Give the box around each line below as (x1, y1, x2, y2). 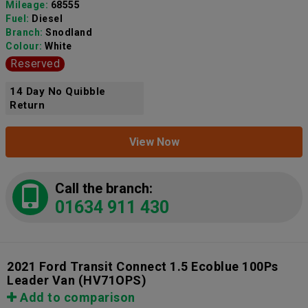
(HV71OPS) (75, 273, 146, 288)
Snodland (45, 27, 92, 38)
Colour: (5, 41, 45, 52)
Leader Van (7, 273, 75, 288)
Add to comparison (16, 290, 135, 305)
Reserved (10, 57, 60, 71)
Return (10, 99, 45, 112)
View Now (129, 135, 179, 149)
